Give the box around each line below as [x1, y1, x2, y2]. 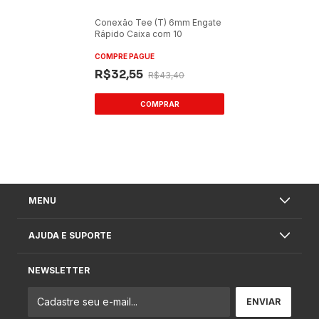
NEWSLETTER [28, 264, 90, 276]
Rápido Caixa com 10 [95, 28, 183, 39]
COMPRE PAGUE [95, 51, 155, 61]
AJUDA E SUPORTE [28, 229, 112, 241]
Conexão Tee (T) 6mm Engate [95, 16, 222, 28]
